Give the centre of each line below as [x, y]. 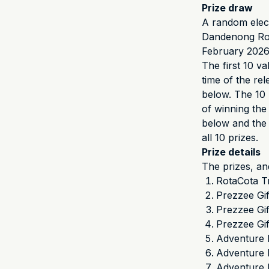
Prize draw [227, 8]
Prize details [231, 152]
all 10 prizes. [230, 138]
